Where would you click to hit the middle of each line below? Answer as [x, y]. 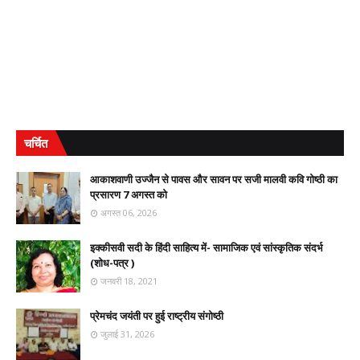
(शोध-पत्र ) [112, 263]
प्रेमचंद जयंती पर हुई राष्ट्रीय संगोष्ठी [157, 316]
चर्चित [36, 143]
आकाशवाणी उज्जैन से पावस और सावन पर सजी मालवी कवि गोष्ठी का [214, 179]
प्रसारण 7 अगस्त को [129, 194]
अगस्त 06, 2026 [129, 213]
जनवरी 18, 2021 [129, 281]
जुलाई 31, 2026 [127, 334]
